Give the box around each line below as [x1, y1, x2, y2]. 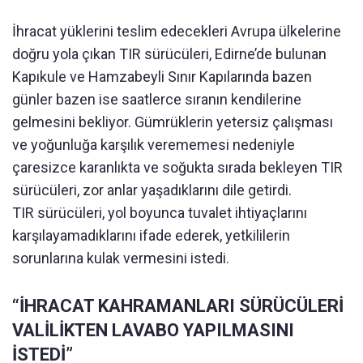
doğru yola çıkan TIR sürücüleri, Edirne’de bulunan [12, 45, 327, 63]
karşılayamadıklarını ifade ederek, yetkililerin [12, 227, 290, 245]
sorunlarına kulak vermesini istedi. [12, 250, 229, 267]
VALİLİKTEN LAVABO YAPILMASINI [12, 320, 294, 341]
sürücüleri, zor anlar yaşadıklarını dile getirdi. [12, 181, 292, 199]
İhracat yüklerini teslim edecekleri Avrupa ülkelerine [12, 23, 341, 41]
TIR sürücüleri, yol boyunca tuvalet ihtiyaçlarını [12, 204, 307, 222]
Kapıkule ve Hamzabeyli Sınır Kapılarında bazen [12, 68, 312, 86]
